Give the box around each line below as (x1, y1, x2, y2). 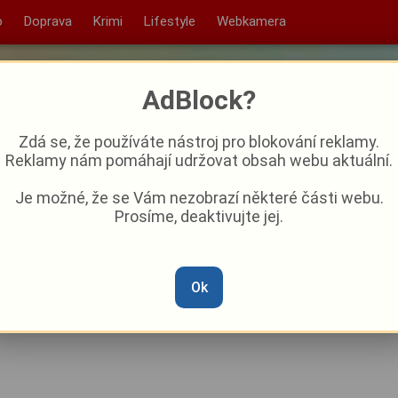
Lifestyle (143, 13, 195, 29)
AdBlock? (142, 84, 256, 115)
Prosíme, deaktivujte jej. (115, 207, 283, 226)
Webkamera (216, 13, 286, 29)
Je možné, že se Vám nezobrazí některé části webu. (14, 188, 384, 207)
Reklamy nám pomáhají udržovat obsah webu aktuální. (5, 151, 393, 170)
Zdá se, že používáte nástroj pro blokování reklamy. (19, 132, 379, 151)
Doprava (23, 13, 72, 29)
